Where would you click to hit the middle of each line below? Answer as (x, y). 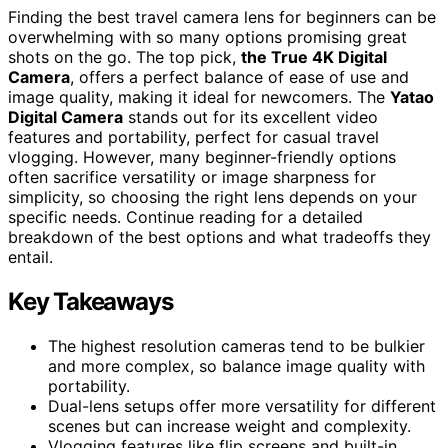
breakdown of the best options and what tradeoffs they (219, 236)
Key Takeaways (90, 301)
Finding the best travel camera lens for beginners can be (222, 16)
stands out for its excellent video (250, 116)
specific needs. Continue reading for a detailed (185, 216)
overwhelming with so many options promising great (207, 36)
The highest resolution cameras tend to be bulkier (236, 345)
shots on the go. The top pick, (124, 56)
